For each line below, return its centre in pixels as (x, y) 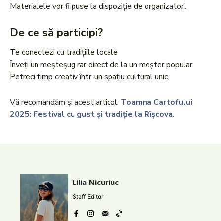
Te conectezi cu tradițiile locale (64, 53)
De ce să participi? (56, 33)
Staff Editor (88, 197)
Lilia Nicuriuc (96, 182)
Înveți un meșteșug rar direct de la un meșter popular (101, 65)
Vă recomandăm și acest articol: (65, 102)
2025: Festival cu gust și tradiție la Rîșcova (91, 115)
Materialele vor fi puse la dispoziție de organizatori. (98, 7)
